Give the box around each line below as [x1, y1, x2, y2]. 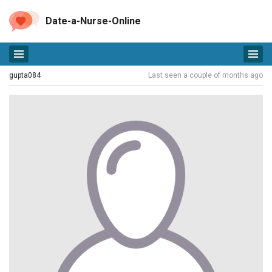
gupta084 [9, 71, 41, 80]
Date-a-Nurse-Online [46, 15, 141, 27]
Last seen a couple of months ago [148, 71, 263, 80]
